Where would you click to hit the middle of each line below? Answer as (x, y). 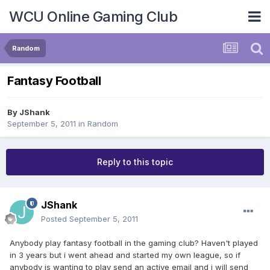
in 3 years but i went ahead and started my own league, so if (125, 255)
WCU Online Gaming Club (93, 16)
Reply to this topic (135, 162)
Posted (55, 219)
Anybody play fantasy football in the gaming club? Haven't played (134, 243)
